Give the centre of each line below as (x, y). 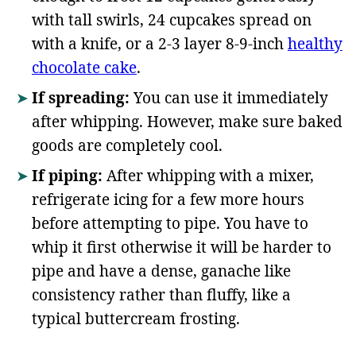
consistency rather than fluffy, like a (161, 295)
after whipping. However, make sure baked (187, 122)
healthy (315, 44)
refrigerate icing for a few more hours (168, 200)
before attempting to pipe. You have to (170, 224)
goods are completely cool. (127, 146)
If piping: (67, 176)
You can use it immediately (229, 98)
